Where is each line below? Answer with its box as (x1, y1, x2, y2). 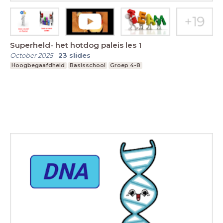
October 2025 (10, 51, 53, 59)
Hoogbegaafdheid (11, 61, 65, 69)
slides (69, 51, 91, 59)
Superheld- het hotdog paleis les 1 (10, 40, 141, 50)
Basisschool (69, 61, 106, 69)
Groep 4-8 (110, 61, 141, 69)
